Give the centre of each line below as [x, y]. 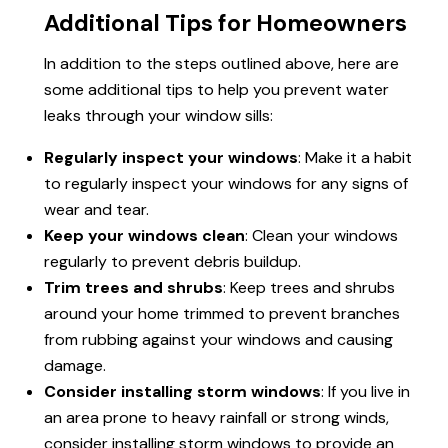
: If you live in [365, 392]
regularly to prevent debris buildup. [172, 262]
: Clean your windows [321, 236]
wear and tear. [96, 210]
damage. [75, 366]
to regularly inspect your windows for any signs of [226, 184]
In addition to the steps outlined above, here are [221, 64]
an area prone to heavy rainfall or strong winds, [216, 418]
